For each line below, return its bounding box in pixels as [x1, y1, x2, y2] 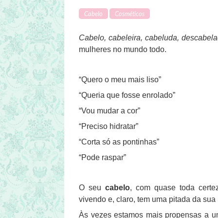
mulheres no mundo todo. [79, 45, 166, 54]
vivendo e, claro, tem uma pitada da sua [79, 195, 216, 204]
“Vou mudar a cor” [79, 107, 140, 115]
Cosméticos [115, 10, 145, 18]
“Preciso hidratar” [79, 122, 138, 131]
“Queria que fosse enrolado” [79, 91, 175, 100]
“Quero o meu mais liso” [79, 75, 161, 84]
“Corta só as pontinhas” [79, 138, 159, 146]
